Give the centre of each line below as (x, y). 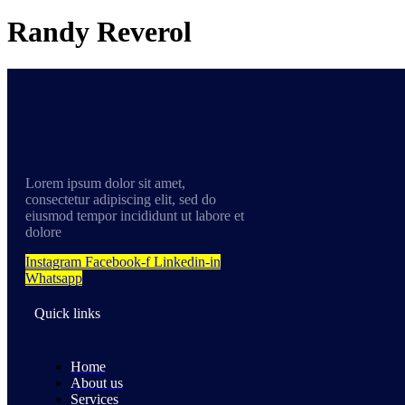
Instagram (53, 261)
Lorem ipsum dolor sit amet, (105, 183)
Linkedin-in (187, 261)
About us (97, 383)
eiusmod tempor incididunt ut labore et (135, 215)
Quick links (67, 314)
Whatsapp (54, 278)
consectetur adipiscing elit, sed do (121, 199)
